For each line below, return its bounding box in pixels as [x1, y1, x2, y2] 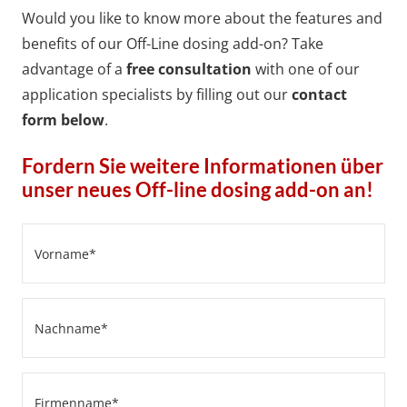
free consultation [126, 59, 252, 79]
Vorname [21, 225, 87, 245]
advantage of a [22, 59, 126, 79]
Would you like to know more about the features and [22, 8, 382, 28]
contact [292, 84, 347, 104]
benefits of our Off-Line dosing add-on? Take [22, 34, 323, 54]
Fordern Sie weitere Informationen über [22, 154, 383, 178]
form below [22, 110, 104, 130]
